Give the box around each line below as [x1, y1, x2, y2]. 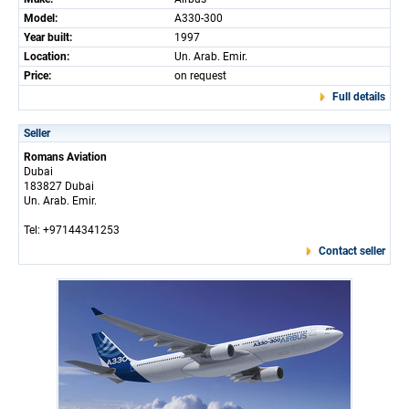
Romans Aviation [24, 151, 107, 163]
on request [174, 69, 226, 82]
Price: [24, 69, 51, 82]
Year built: [24, 31, 72, 44]
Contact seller [319, 245, 385, 257]
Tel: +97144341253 [24, 224, 120, 236]
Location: [24, 50, 69, 63]
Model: [24, 12, 58, 25]
